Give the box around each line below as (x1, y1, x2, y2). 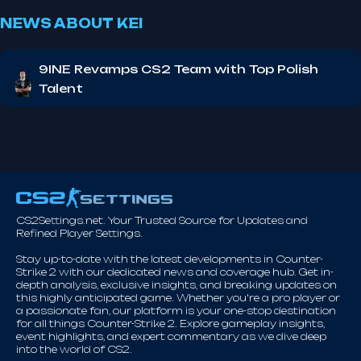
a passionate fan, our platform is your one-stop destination (16, 305, 336, 317)
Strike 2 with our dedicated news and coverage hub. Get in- (16, 266, 334, 278)
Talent (39, 81, 83, 95)
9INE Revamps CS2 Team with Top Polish (39, 62, 318, 76)
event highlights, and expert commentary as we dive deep (16, 330, 326, 342)
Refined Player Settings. (16, 227, 143, 239)
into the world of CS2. (16, 343, 132, 355)
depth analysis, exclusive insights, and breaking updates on (16, 279, 337, 291)
